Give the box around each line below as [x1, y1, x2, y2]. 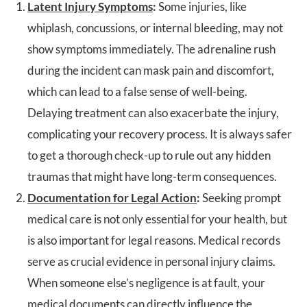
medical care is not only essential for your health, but [27, 212, 287, 226]
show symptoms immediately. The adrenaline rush [27, 42, 275, 56]
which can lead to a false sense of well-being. [27, 84, 247, 99]
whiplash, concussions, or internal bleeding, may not [27, 21, 283, 35]
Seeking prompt [202, 191, 281, 205]
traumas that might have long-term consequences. [27, 169, 277, 184]
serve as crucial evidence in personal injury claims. [27, 254, 275, 269]
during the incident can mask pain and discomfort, [27, 63, 274, 77]
